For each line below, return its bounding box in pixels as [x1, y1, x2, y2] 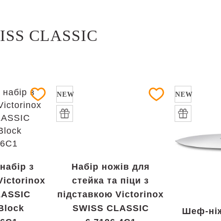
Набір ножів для [71, 162, 150, 172]
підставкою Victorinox [57, 189, 164, 199]
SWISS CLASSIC [72, 203, 149, 213]
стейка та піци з [72, 176, 149, 185]
